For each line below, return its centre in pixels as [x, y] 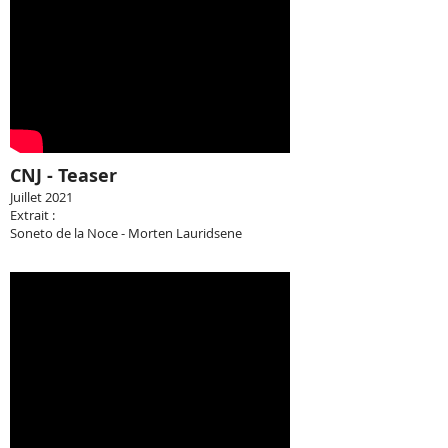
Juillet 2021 [41, 197]
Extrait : [32, 215]
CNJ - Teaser [63, 175]
